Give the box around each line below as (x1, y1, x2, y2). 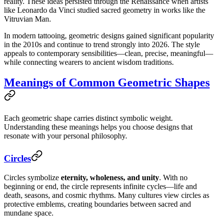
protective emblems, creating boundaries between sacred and (4, 199, 191, 208)
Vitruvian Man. (4, 14, 51, 23)
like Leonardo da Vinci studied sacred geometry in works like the (4, 5, 205, 14)
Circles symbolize (4, 173, 61, 182)
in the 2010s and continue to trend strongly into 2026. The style (4, 40, 200, 49)
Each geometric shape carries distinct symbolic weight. (4, 114, 173, 123)
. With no (159, 173, 188, 182)
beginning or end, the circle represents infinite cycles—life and (4, 182, 197, 191)
